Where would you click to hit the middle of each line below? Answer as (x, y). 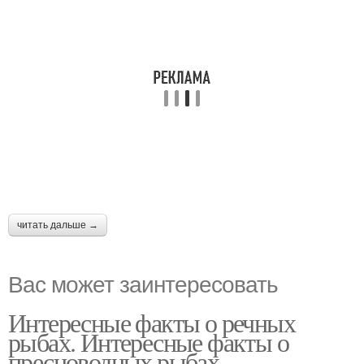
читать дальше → (58, 225)
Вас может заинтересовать (143, 283)
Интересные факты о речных (152, 322)
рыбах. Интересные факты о (148, 342)
